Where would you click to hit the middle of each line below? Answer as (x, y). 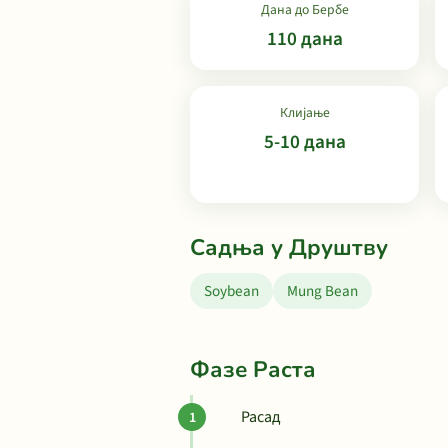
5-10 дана (304, 142)
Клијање (304, 112)
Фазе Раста (253, 369)
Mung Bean (322, 291)
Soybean (231, 291)
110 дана (304, 39)
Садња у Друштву (289, 247)
